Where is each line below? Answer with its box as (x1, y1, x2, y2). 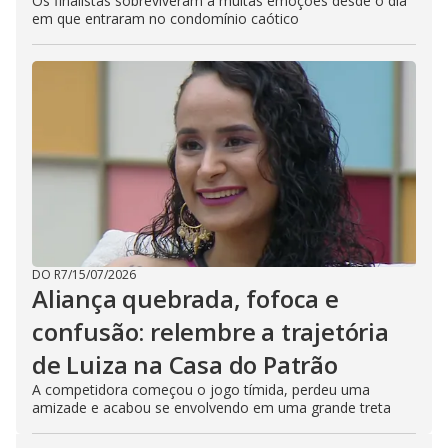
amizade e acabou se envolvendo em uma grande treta (32, 398, 391, 417)
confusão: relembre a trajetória (32, 315, 389, 348)
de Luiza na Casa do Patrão (32, 348, 338, 381)
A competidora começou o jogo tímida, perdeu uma (32, 380, 370, 399)
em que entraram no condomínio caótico (32, 9, 299, 28)
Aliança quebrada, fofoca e (32, 282, 339, 315)
